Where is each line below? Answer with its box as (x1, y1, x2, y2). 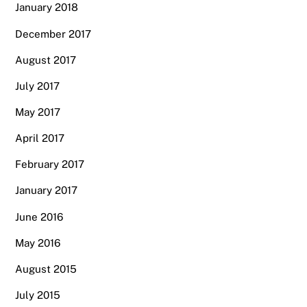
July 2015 (15, 289, 61, 302)
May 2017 (15, 106, 61, 118)
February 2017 (15, 158, 85, 171)
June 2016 (15, 210, 64, 223)
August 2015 (15, 262, 77, 275)
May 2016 (15, 236, 61, 249)
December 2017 (15, 27, 92, 40)
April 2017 (15, 132, 65, 145)
